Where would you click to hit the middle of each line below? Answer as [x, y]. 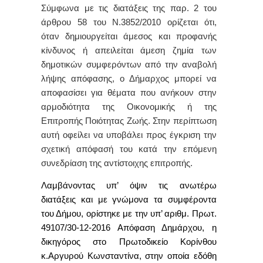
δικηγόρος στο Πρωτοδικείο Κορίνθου [129, 242]
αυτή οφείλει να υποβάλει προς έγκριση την [129, 135]
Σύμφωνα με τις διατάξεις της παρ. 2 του [129, 8]
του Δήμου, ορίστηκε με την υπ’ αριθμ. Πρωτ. [129, 213]
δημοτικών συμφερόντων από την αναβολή [129, 64]
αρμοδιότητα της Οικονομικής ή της [129, 107]
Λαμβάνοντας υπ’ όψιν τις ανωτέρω [129, 185]
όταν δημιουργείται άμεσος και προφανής [129, 36]
